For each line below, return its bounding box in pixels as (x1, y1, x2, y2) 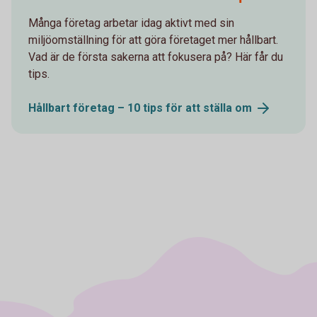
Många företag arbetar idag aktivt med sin (28, 16, 234, 30)
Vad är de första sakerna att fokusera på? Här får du (28, 50, 283, 64)
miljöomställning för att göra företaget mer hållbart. (28, 33, 278, 47)
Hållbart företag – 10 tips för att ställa (28, 100, 235, 115)
